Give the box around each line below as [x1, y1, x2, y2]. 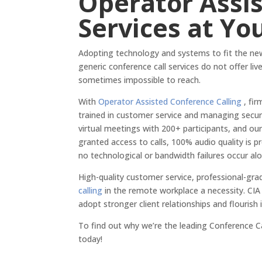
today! [78, 233, 105, 245]
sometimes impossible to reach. [78, 74, 204, 86]
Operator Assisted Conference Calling [98, 96, 242, 108]
